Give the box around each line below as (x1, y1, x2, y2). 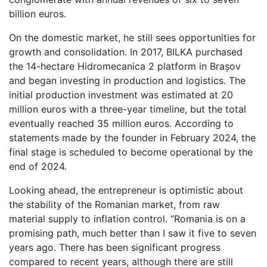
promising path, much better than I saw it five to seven (9, 227, 256, 239)
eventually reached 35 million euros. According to (9, 117, 234, 129)
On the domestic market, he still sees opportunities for (9, 32, 256, 44)
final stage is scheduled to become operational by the (9, 146, 253, 158)
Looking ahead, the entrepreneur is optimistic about (9, 184, 243, 196)
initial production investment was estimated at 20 (9, 89, 233, 101)
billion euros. (9, 8, 66, 20)
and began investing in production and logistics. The (9, 74, 246, 86)
